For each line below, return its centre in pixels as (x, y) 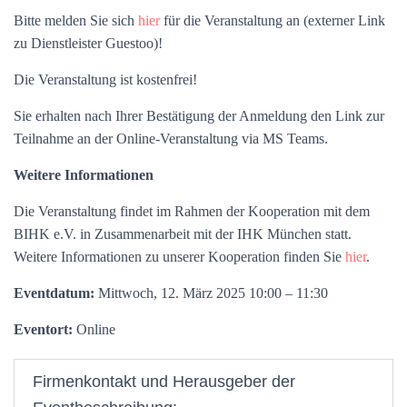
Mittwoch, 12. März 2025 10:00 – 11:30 (211, 293)
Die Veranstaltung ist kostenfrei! (105, 79)
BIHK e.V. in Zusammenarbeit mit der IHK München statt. (183, 234)
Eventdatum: (54, 293)
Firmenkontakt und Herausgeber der (164, 382)
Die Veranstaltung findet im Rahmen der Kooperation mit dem (192, 211)
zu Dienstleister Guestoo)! (88, 43)
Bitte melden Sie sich (76, 20)
